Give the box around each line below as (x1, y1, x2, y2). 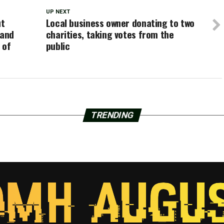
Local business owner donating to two (45, 15, 194, 30)
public (45, 38, 70, 53)
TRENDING (89, 110, 135, 120)
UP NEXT (45, 8, 70, 15)
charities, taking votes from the (45, 27, 174, 42)
